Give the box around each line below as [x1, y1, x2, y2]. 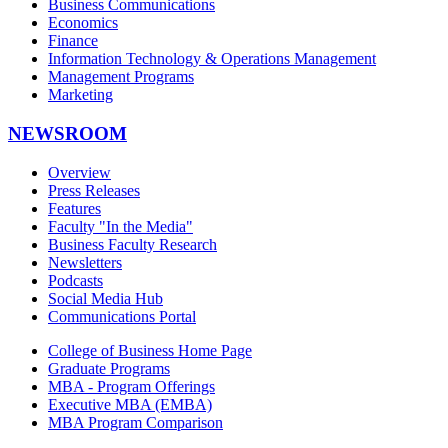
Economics [48, 14, 118, 32]
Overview [48, 163, 111, 181]
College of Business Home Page [48, 341, 252, 359]
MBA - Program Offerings [48, 377, 215, 395]
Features [48, 199, 101, 217]
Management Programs [48, 68, 194, 86]
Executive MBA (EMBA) [48, 395, 212, 413]
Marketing [48, 86, 113, 104]
